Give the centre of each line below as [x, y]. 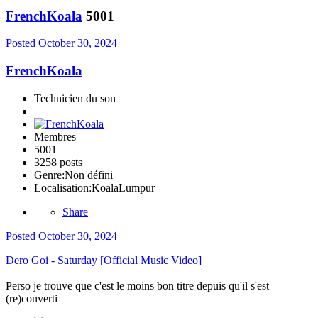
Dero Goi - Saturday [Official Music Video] [104, 260]
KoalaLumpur [123, 187]
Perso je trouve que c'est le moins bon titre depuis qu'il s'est [137, 285]
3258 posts [58, 162]
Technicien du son [75, 98]
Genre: [49, 175]
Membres [55, 136]
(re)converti [32, 298]
